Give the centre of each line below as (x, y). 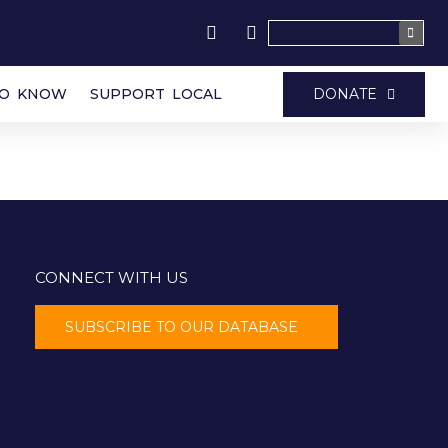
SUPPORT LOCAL (156, 94)
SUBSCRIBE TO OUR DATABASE (182, 327)
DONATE (345, 93)
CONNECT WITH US (112, 277)
